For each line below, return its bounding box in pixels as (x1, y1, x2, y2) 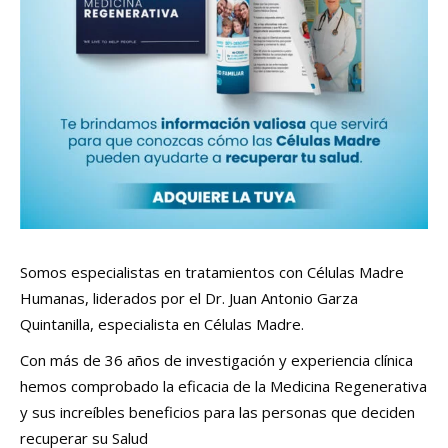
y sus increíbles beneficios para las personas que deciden (20, 401, 415, 422)
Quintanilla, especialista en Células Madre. (20, 313, 304, 334)
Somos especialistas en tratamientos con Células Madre (20, 261, 404, 282)
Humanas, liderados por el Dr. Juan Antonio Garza (20, 287, 358, 308)
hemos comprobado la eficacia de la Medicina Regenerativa (20, 375, 427, 396)
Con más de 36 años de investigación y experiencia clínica (20, 349, 413, 370)
